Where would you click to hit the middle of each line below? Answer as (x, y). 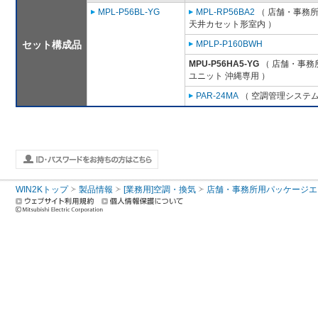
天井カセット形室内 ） (232, 24)
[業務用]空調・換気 (160, 190)
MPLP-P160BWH (229, 44)
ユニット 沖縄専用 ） (229, 76)
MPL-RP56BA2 (225, 12)
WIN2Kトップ (42, 190)
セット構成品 (52, 45)
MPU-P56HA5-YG (224, 64)
